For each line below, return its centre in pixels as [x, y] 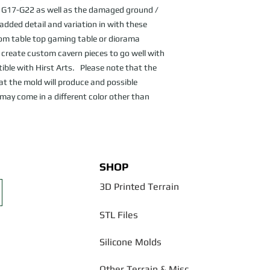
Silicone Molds [130, 242]
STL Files [119, 215]
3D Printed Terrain [139, 187]
